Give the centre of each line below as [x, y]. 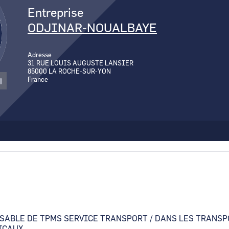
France [38, 80]
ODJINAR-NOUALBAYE [92, 29]
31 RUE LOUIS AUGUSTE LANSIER [81, 64]
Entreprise [55, 14]
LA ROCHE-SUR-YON [80, 72]
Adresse [40, 56]
